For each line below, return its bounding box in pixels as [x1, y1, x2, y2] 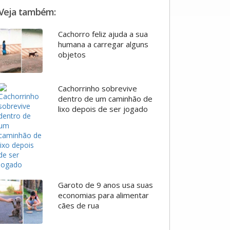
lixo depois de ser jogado [57, 104, 148, 114]
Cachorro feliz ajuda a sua [57, 29, 148, 40]
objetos [57, 49, 86, 60]
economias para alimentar [57, 190, 149, 201]
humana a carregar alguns [57, 39, 148, 50]
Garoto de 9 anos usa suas [57, 180, 153, 190]
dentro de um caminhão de [57, 93, 152, 104]
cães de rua [57, 200, 99, 211]
